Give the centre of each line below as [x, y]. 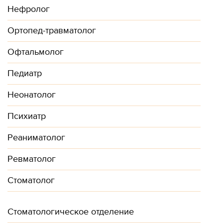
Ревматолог [32, 159]
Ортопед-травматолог [52, 31]
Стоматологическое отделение [71, 212]
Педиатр [25, 73]
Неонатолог [32, 95]
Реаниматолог [36, 138]
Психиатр [27, 116]
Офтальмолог [36, 52]
